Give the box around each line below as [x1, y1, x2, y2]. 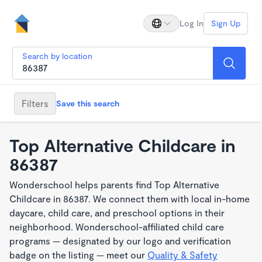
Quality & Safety [147, 249, 218, 260]
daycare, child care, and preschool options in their [9, 207, 225, 218]
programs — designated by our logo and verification [9, 235, 231, 246]
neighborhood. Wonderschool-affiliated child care [9, 221, 224, 232]
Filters [22, 97, 49, 109]
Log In [180, 18, 204, 28]
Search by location [22, 51, 92, 61]
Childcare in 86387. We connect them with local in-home [9, 193, 250, 204]
